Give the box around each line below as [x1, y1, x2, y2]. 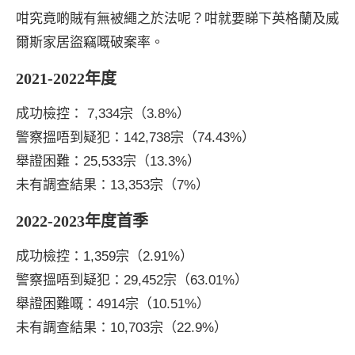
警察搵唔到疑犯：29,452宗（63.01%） [16, 272, 248, 288]
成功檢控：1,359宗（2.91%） [16, 248, 193, 264]
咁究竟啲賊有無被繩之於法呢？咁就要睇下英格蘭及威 [16, 10, 339, 26]
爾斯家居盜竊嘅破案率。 [16, 34, 164, 50]
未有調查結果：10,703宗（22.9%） [16, 319, 227, 335]
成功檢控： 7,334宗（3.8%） [16, 105, 190, 121]
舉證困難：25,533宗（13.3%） [16, 153, 200, 169]
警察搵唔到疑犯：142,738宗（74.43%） [16, 129, 255, 145]
